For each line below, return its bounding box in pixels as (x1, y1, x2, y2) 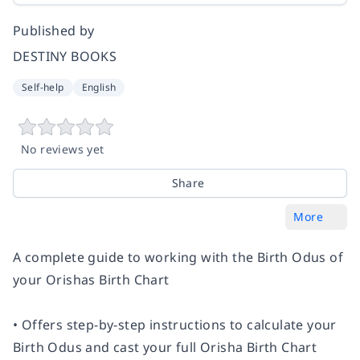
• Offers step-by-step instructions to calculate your (13, 316, 337, 333)
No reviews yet (21, 141, 104, 157)
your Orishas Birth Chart (13, 271, 170, 288)
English (81, 80, 117, 94)
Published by (13, 22, 95, 39)
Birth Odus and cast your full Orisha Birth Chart (13, 338, 317, 356)
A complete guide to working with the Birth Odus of (13, 248, 343, 266)
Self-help (22, 80, 64, 94)
